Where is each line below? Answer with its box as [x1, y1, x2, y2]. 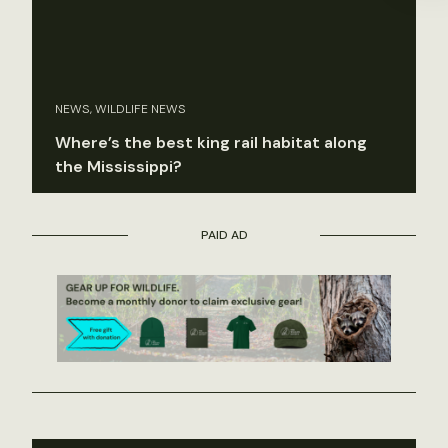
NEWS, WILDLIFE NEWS [55, 100, 186, 117]
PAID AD [200, 226, 248, 243]
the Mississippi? [55, 155, 182, 177]
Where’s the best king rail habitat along [55, 131, 367, 153]
